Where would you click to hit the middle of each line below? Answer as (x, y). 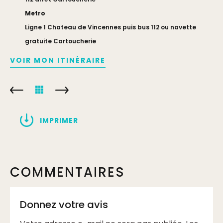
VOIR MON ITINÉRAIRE (58, 60)
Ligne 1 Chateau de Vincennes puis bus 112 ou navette (111, 27)
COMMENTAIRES (67, 172)
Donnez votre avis (64, 205)
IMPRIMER (59, 120)
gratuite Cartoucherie (60, 41)
